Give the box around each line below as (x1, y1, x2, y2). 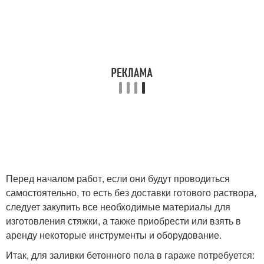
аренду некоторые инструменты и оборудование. (6, 228, 222, 242)
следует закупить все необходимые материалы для (6, 200, 230, 214)
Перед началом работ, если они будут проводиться (6, 171, 230, 186)
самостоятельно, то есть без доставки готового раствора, (6, 186, 256, 200)
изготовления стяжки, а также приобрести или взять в (6, 214, 241, 228)
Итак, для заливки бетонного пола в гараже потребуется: (6, 248, 255, 262)
